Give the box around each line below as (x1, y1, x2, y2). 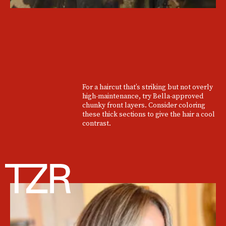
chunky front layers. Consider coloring (82, 99, 205, 110)
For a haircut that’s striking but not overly (82, 81, 213, 92)
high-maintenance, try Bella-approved (82, 90, 203, 101)
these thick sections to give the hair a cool (82, 108, 215, 119)
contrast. (82, 118, 111, 128)
